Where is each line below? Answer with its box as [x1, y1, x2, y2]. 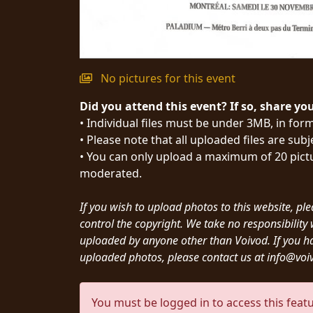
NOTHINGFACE [34, 126, 92, 143]
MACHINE [34, 87, 72, 103]
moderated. [80, 165, 142, 181]
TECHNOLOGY [34, 238, 90, 254]
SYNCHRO [34, 14, 75, 31]
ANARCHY [34, 31, 75, 48]
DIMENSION [34, 165, 82, 182]
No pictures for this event [98, 70, 235, 86]
